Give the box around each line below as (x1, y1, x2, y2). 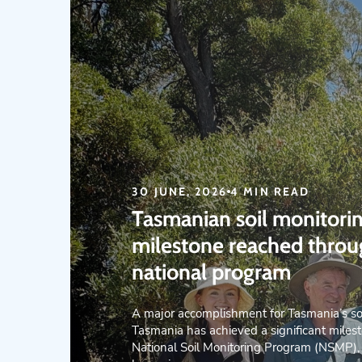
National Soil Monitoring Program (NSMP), (132, 338, 360, 356)
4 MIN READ (230, 184, 309, 198)
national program (132, 258, 292, 285)
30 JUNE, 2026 (132, 184, 228, 198)
